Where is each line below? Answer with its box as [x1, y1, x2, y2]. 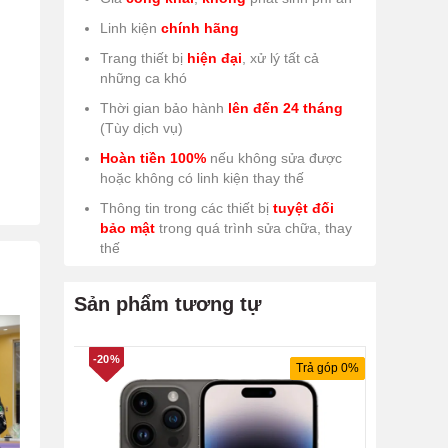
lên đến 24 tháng [228, 100, 343, 117]
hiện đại [187, 50, 242, 67]
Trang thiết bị [100, 50, 187, 67]
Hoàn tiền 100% [100, 150, 206, 167]
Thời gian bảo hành [100, 100, 228, 117]
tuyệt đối [273, 200, 334, 217]
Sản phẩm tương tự [74, 293, 261, 316]
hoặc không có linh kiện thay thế [100, 170, 304, 187]
